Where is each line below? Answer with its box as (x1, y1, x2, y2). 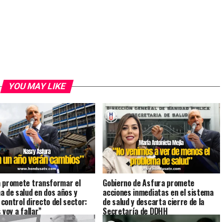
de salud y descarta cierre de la (103, 195, 205, 208)
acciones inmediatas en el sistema (103, 186, 214, 198)
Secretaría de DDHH (103, 205, 168, 217)
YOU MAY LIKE (6, 81, 67, 91)
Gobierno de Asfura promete (103, 176, 194, 189)
